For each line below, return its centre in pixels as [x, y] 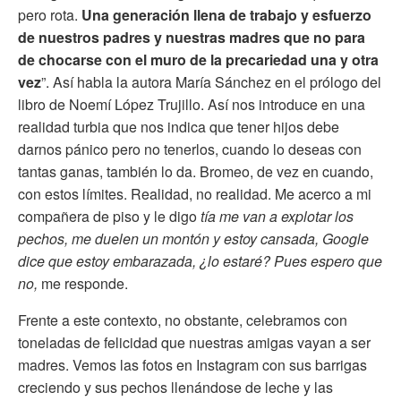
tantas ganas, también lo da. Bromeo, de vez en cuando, [196, 171]
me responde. [86, 283]
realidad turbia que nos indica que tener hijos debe [179, 126]
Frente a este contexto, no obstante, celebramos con [183, 320]
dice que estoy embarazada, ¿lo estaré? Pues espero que [200, 260]
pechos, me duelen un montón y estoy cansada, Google [193, 238]
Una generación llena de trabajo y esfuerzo [226, 14]
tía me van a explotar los [277, 216]
